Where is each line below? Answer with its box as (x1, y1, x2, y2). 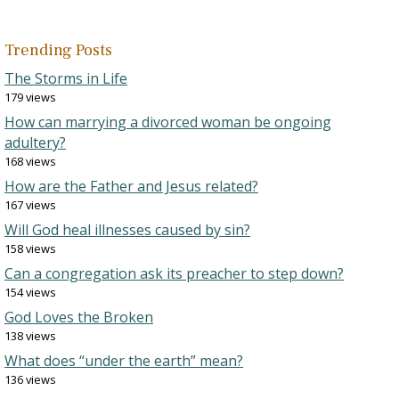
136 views (4, 371, 56, 387)
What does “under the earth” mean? (4, 351, 243, 370)
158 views (4, 240, 56, 256)
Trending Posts (4, 40, 112, 61)
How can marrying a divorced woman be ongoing (4, 112, 331, 132)
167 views (4, 197, 56, 213)
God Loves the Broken (4, 307, 153, 327)
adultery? (4, 133, 66, 152)
